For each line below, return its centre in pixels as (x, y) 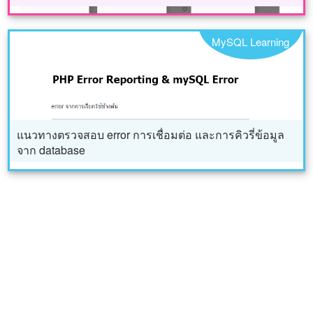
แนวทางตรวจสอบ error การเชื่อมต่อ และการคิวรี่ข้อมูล (151, 135)
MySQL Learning (251, 41)
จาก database (51, 150)
